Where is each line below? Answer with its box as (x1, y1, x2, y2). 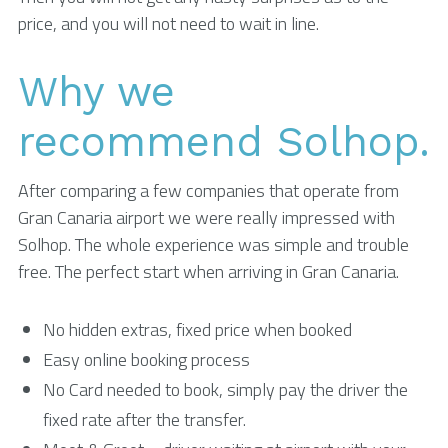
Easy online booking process (43, 346, 250, 373)
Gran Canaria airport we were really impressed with (18, 204, 395, 231)
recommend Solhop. (18, 117, 430, 166)
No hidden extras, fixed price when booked (43, 316, 352, 343)
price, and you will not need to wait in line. (18, 10, 319, 37)
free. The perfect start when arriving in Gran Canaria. (18, 258, 399, 285)
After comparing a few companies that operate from (18, 177, 399, 204)
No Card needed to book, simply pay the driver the (43, 376, 408, 403)
